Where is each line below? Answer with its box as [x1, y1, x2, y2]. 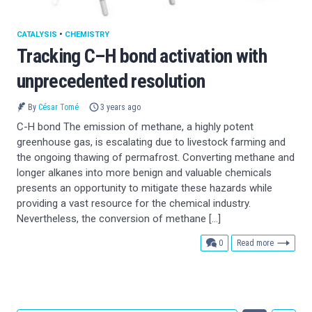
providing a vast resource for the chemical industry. [17, 196, 251, 210]
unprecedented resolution [17, 69, 205, 93]
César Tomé [38, 102, 79, 112]
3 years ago [100, 102, 141, 112]
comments [222, 237, 258, 247]
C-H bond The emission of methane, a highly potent [17, 120, 253, 133]
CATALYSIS [17, 29, 57, 39]
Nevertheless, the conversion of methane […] [17, 212, 221, 225]
